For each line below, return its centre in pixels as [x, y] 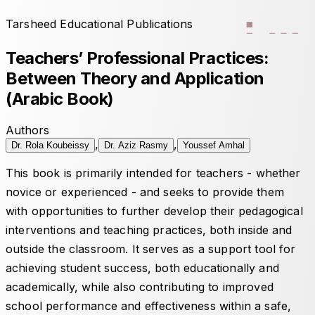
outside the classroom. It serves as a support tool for [151, 249]
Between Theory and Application [135, 78]
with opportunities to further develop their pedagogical [154, 211]
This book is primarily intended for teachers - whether [153, 173]
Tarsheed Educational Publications [99, 24]
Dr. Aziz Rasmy [136, 145]
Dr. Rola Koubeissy [50, 145]
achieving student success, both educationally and [142, 268]
